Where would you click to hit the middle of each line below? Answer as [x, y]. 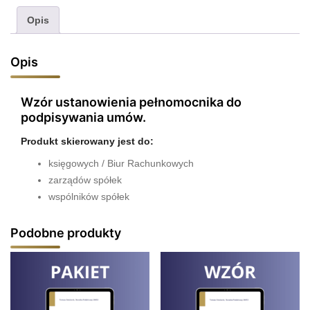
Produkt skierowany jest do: [87, 141]
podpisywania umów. [83, 117]
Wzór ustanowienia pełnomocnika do [131, 102]
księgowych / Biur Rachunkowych [121, 163]
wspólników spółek [89, 196]
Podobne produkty [66, 232]
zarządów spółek [85, 180]
